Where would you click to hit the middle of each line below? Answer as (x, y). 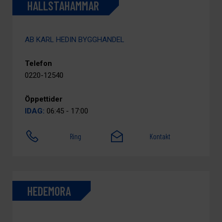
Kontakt (160, 136)
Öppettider (44, 99)
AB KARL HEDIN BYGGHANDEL (75, 40)
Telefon (38, 63)
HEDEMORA (49, 191)
